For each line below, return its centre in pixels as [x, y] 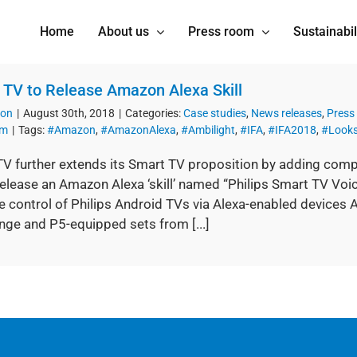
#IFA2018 [292, 130]
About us [124, 31]
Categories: [154, 113]
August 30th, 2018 [69, 113]
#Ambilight [208, 130]
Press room [221, 31]
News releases [286, 113]
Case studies [215, 113]
